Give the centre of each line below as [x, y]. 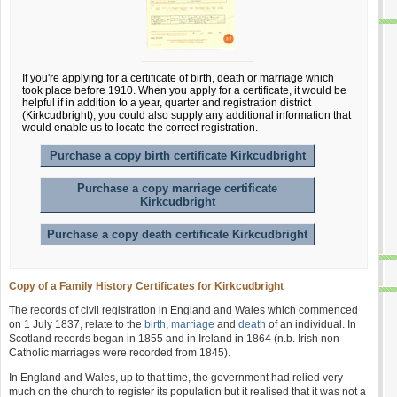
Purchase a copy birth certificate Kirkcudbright [177, 156]
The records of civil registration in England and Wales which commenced [183, 310]
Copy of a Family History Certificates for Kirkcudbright [146, 286]
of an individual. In [311, 324]
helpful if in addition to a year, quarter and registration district [167, 103]
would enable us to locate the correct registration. [140, 128]
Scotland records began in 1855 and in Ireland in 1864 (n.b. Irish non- [176, 339]
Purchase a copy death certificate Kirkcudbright [177, 234]
